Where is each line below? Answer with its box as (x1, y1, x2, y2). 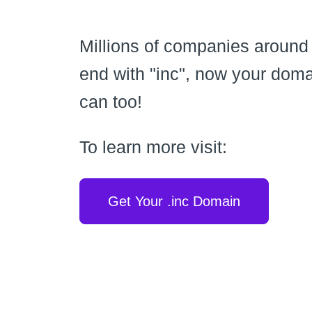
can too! (79, 92, 142, 111)
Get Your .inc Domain (108, 194, 240, 209)
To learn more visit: (79, 137, 227, 157)
